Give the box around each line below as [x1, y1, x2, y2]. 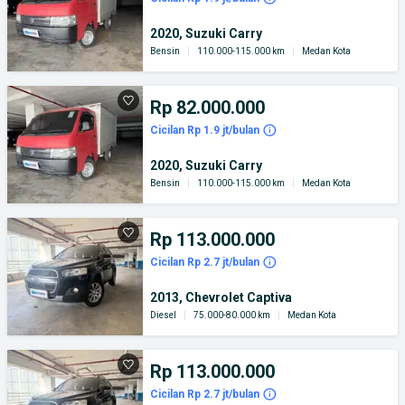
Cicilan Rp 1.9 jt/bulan [150, 124, 259, 137]
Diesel [150, 310, 176, 320]
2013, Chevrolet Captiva [150, 290, 292, 305]
